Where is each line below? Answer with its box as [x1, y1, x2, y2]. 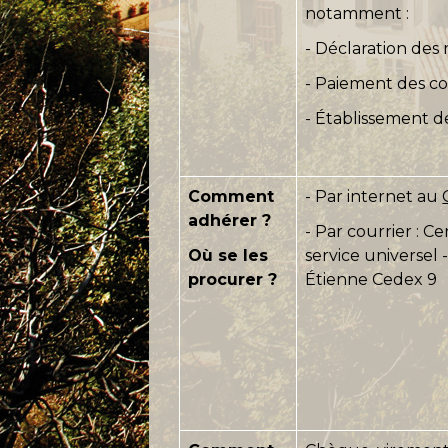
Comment [188, 186, 275, 206]
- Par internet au [305, 186, 443, 206]
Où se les [188, 245, 269, 265]
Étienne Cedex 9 [305, 269, 438, 289]
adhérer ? [188, 210, 272, 230]
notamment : [305, 3, 410, 23]
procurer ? [188, 269, 278, 289]
